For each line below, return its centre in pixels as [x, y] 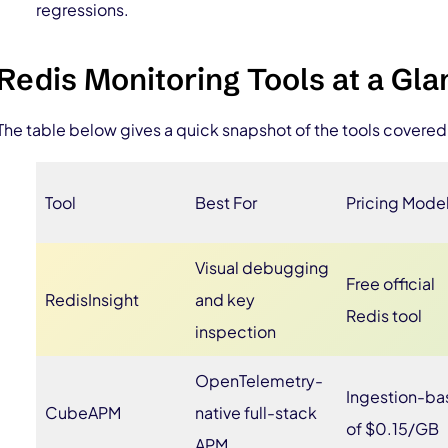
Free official [390, 283]
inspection [235, 331]
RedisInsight [92, 299]
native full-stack [256, 412]
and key [225, 299]
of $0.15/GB [392, 428]
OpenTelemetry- [259, 380]
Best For [226, 202]
